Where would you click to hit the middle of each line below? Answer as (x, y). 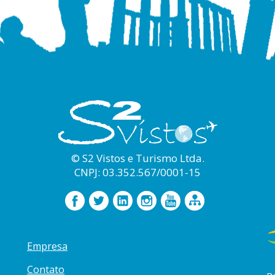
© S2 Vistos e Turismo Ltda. (137, 158)
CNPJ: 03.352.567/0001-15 (137, 172)
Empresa (47, 246)
